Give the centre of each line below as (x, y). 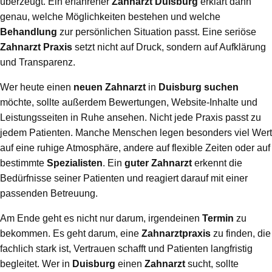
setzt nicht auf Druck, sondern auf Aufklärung (169, 47)
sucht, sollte (212, 264)
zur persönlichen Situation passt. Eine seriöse (157, 32)
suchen (221, 87)
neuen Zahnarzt (110, 87)
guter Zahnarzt (158, 163)
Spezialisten (75, 163)
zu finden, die (241, 234)
